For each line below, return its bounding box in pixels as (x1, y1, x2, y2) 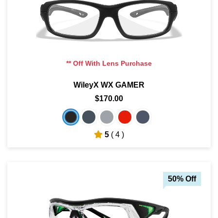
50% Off (168, 174, 196, 183)
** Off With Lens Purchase (66, 59, 152, 67)
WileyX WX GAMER (73, 80, 145, 89)
